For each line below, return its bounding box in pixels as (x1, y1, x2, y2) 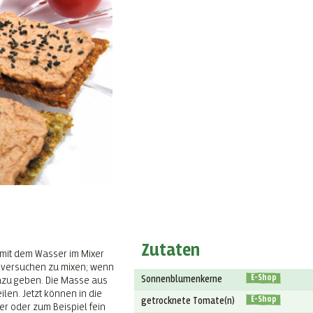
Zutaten (141, 241, 201, 260)
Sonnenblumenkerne (141, 274, 223, 284)
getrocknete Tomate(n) (141, 296, 235, 306)
